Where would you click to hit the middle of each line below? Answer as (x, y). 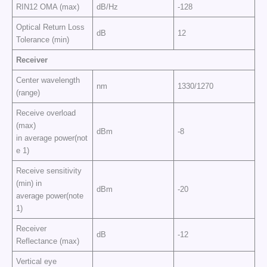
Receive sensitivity (49, 170)
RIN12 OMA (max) (48, 7)
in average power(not (52, 138)
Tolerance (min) (43, 39)
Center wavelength (48, 80)
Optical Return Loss (51, 27)
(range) (28, 92)
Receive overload (46, 113)
